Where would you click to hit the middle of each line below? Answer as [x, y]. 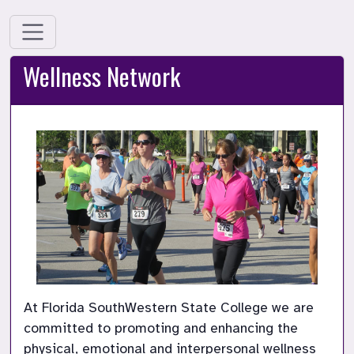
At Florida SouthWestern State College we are [169, 308]
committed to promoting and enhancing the [161, 328]
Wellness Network [102, 77]
